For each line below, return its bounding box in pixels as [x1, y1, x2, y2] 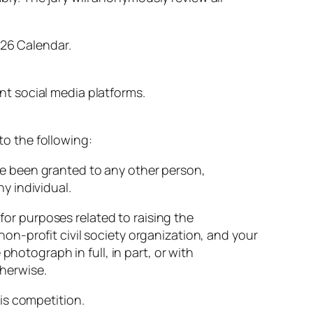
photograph [3, 244, 75, 261]
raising [133, 209, 175, 226]
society [84, 226, 129, 244]
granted [41, 161, 89, 179]
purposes [19, 209, 76, 226]
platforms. [87, 84, 145, 101]
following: [36, 131, 92, 149]
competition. [11, 291, 85, 309]
